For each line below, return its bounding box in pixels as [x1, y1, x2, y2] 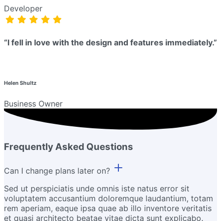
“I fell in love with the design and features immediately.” [4, 37, 217, 47]
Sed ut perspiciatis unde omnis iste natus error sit [4, 183, 189, 193]
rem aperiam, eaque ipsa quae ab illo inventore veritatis [4, 203, 212, 213]
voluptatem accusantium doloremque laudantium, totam [4, 193, 213, 203]
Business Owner [4, 99, 63, 109]
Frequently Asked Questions [4, 141, 133, 153]
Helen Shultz [4, 80, 37, 87]
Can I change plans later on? [4, 165, 110, 176]
